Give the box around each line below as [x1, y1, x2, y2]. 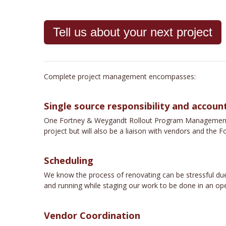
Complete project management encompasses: [44, 71, 196, 81]
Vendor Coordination [44, 208, 140, 221]
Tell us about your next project [53, 25, 212, 39]
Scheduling [44, 154, 93, 167]
